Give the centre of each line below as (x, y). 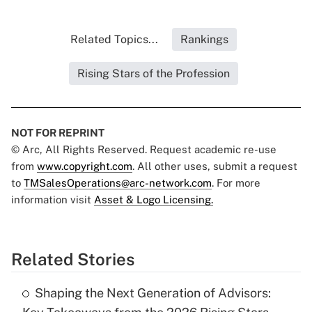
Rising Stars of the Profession (153, 74)
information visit (53, 200)
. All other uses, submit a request (215, 166)
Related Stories (73, 259)
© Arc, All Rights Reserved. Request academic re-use (144, 150)
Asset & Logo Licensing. (154, 200)
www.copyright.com (85, 166)
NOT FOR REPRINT (58, 133)
